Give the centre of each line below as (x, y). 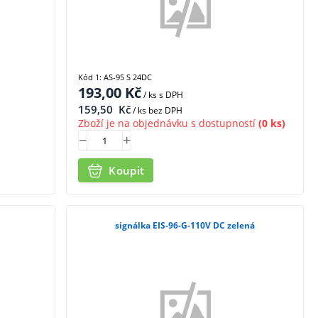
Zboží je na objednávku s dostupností (167, 123)
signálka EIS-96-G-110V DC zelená (185, 226)
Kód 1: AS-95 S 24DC (115, 77)
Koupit (127, 170)
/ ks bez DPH (157, 110)
